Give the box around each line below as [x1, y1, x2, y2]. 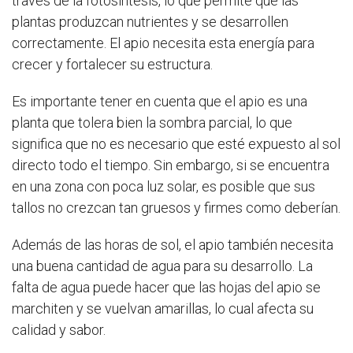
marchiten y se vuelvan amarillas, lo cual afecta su [12, 300, 314, 318]
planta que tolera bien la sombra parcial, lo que [12, 114, 292, 132]
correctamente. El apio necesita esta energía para [12, 35, 314, 52]
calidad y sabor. [12, 321, 106, 339]
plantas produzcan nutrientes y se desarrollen [12, 13, 288, 31]
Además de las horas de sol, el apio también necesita [12, 236, 333, 254]
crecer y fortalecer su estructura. [12, 56, 213, 73]
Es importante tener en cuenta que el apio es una [12, 93, 307, 110]
